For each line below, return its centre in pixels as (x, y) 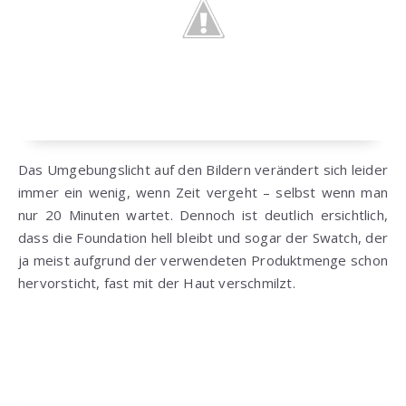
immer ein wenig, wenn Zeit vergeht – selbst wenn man (203, 193)
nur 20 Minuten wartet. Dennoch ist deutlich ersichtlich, (203, 215)
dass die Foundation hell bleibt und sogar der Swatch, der (203, 238)
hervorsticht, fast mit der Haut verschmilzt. (157, 283)
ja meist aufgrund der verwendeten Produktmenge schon (203, 261)
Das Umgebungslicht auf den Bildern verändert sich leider (203, 170)
